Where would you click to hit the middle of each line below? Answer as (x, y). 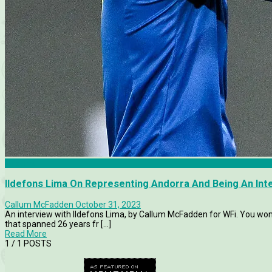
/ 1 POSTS (31, 243)
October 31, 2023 (108, 204)
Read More (26, 233)
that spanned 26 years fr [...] (58, 224)
